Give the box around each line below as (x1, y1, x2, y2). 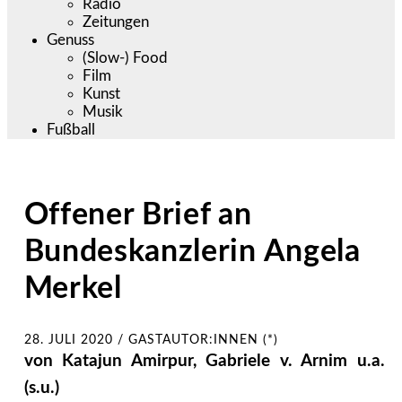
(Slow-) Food (83, 49, 169, 66)
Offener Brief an (23, 199, 252, 231)
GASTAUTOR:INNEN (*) (127, 333, 278, 346)
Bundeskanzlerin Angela (23, 236, 361, 267)
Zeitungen (83, 13, 150, 30)
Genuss (47, 31, 95, 48)
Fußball (47, 121, 96, 137)
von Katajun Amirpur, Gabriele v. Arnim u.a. (23, 352, 385, 370)
